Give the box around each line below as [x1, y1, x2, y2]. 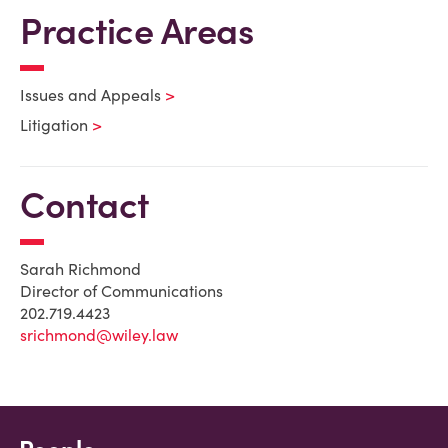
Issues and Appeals [20, 85, 161, 105]
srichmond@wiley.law [20, 325, 178, 345]
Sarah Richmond [20, 259, 141, 279]
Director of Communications [20, 281, 223, 301]
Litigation [20, 115, 88, 135]
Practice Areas [20, 8, 253, 54]
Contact [20, 182, 149, 228]
